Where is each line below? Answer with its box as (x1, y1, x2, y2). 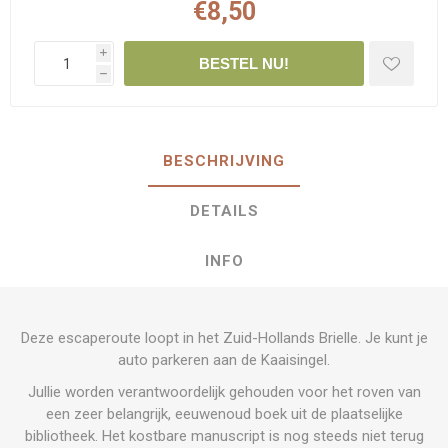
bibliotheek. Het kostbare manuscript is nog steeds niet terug (24, 427, 424, 445)
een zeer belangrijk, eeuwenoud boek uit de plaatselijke (45, 405, 403, 423)
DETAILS (189, 202, 259, 220)
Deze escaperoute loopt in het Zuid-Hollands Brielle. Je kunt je (20, 329, 428, 347)
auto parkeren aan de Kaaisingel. (118, 351, 330, 369)
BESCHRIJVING (163, 152, 285, 170)
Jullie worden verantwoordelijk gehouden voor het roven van (27, 383, 421, 401)
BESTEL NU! (199, 55, 289, 72)
